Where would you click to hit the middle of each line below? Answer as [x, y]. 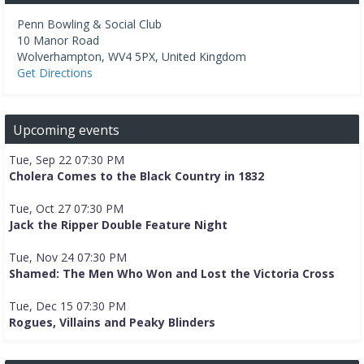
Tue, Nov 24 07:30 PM [68, 258]
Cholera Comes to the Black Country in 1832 [136, 176]
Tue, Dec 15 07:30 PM [67, 306]
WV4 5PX [132, 57]
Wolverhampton [59, 57]
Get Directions [55, 73]
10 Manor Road [58, 41]
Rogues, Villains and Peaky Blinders [112, 323]
